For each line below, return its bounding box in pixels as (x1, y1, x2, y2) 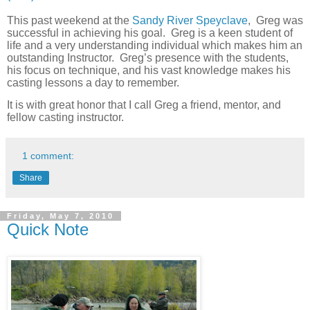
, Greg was (248, 14, 303, 26)
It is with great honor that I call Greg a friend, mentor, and (7, 98, 281, 111)
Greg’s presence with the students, (120, 51, 289, 64)
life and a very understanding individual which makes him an (7, 39, 302, 51)
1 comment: (22, 149, 75, 161)
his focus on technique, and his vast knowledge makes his (7, 64, 291, 76)
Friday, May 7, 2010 (7, 211, 114, 220)
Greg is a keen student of (171, 26, 293, 39)
